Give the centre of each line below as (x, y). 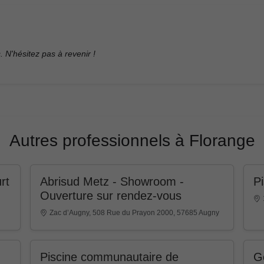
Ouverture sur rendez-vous (111, 195)
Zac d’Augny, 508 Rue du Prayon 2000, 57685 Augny (135, 212)
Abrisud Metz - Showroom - (112, 181)
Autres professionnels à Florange (132, 140)
